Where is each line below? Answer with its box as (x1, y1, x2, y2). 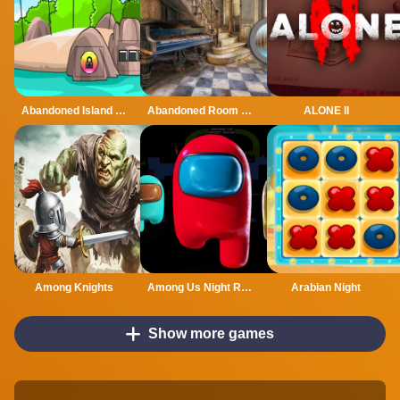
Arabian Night (291, 280, 362, 294)
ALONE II (303, 104, 349, 117)
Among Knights (34, 280, 113, 294)
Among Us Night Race (241, 280, 253, 294)
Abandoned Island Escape (115, 104, 126, 117)
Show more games (148, 325, 275, 341)
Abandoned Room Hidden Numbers (241, 104, 253, 117)
